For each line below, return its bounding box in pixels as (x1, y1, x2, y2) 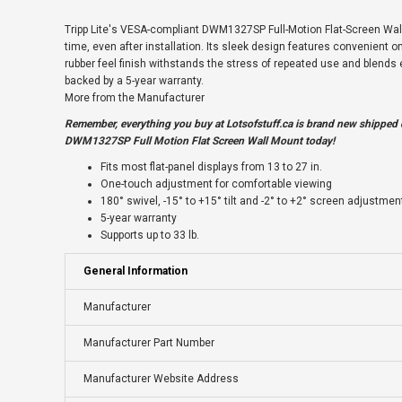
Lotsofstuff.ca (226, 118, 293, 131)
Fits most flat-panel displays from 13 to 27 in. (100, 161, 322, 174)
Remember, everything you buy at (65, 118, 226, 131)
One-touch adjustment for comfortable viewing (100, 178, 332, 191)
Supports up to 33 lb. (100, 229, 199, 242)
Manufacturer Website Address (83, 372, 239, 386)
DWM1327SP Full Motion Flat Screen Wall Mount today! (65, 135, 335, 148)
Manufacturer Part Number (83, 336, 214, 350)
